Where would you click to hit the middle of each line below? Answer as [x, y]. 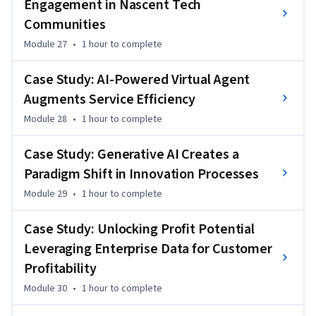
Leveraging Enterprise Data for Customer [148, 249]
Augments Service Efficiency [110, 99]
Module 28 [45, 119]
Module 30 [45, 288]
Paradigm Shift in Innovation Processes [142, 174]
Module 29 [45, 194]
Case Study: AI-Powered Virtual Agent [137, 79]
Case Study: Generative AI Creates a [132, 154]
